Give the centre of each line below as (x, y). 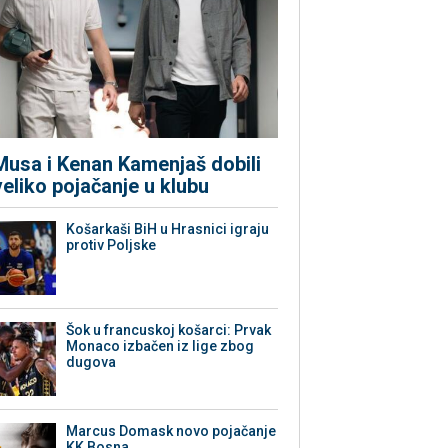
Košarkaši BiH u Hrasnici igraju (168, 229)
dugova (91, 362)
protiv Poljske (111, 245)
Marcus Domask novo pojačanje (171, 431)
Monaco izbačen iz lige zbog (160, 346)
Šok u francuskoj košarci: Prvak (169, 330)
